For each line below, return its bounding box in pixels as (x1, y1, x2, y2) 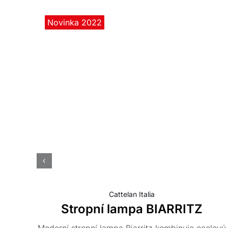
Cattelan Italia (108, 190, 155, 199)
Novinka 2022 (47, 17, 102, 27)
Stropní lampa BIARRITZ (61, 202, 203, 217)
